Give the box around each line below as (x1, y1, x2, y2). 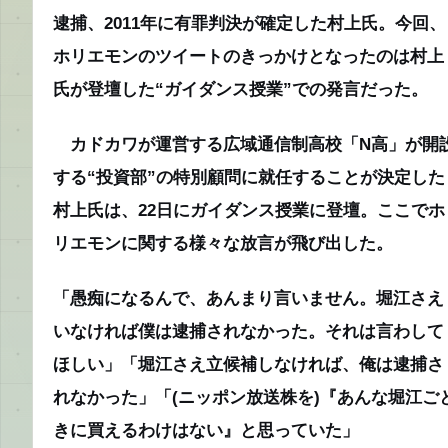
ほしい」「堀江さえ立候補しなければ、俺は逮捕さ (53, 354, 444, 373)
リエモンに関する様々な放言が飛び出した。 (53, 233, 393, 252)
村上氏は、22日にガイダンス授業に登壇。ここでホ (53, 200, 445, 219)
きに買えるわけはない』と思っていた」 (53, 420, 359, 439)
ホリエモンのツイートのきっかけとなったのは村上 (53, 46, 444, 65)
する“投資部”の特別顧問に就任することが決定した (53, 167, 445, 186)
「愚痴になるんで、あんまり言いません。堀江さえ (53, 288, 444, 307)
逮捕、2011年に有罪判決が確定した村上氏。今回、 (53, 13, 446, 32)
